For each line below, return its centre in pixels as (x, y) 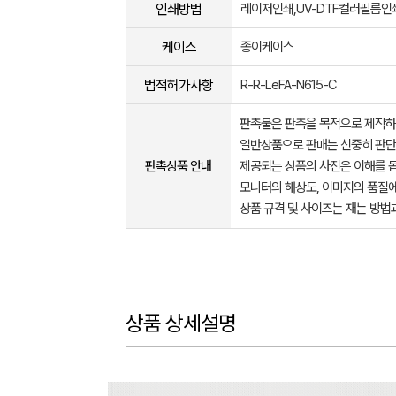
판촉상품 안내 (178, 166)
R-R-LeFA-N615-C (288, 85)
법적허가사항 (179, 85)
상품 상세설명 (181, 323)
